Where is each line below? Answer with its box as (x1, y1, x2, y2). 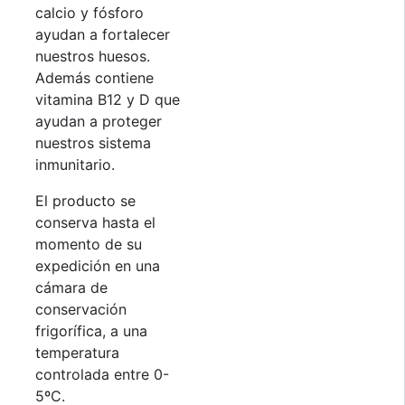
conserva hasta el (35, 212, 155, 231)
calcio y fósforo (35, 3, 144, 22)
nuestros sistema (35, 133, 151, 152)
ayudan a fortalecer (35, 24, 170, 43)
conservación (35, 299, 127, 318)
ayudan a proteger (35, 111, 162, 130)
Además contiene (35, 68, 154, 87)
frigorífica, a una (35, 321, 147, 340)
